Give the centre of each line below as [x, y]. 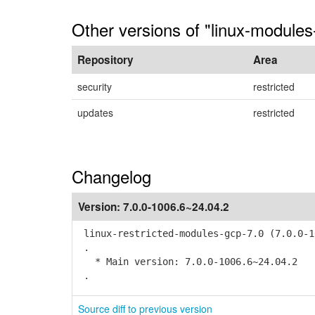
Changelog [111, 176]
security [95, 86]
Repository [105, 60]
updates [95, 112]
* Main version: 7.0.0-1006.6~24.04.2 [188, 262]
